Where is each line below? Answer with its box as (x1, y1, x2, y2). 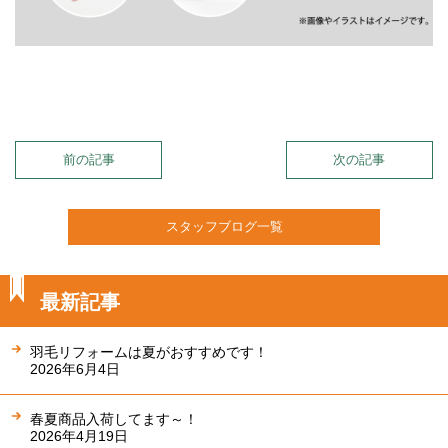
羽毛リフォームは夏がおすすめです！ (30, 343, 268, 360)
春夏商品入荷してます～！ (30, 410, 198, 427)
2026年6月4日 (30, 360, 120, 377)
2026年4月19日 (30, 427, 128, 444)
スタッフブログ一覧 (165, 218, 283, 234)
